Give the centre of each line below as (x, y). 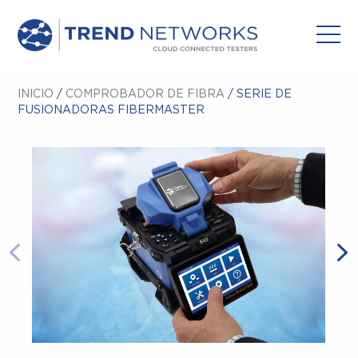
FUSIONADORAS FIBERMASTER (111, 110)
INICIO (36, 94)
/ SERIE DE (259, 94)
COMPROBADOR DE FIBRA (145, 94)
